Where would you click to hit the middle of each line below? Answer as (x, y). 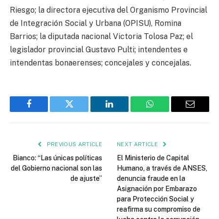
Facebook (45, 111)
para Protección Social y (155, 199)
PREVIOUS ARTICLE (74, 144)
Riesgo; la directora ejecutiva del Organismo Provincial (109, 10)
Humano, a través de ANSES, (162, 168)
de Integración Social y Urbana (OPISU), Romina (96, 23)
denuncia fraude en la (151, 178)
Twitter (81, 111)
